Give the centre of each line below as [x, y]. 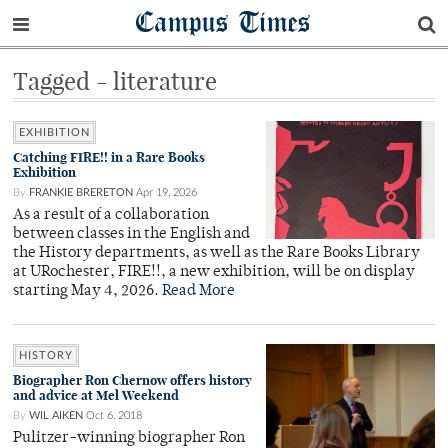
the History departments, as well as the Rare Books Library [216, 253]
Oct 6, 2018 [114, 415]
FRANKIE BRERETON [81, 192]
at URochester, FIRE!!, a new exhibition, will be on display [215, 272]
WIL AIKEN [56, 415]
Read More [198, 291]
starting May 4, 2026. [87, 291]
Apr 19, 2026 [166, 192]
